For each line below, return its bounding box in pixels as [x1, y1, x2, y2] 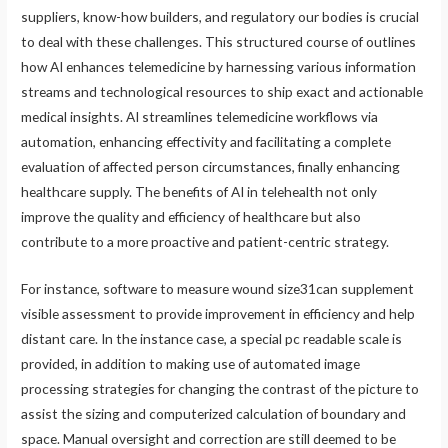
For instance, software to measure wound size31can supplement [21, 279, 415, 297]
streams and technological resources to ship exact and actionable [21, 83, 424, 101]
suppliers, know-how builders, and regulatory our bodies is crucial [21, 8, 420, 26]
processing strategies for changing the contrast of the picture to [21, 379, 420, 397]
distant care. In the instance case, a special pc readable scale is [21, 329, 403, 347]
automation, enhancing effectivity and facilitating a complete [21, 133, 392, 151]
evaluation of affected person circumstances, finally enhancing [21, 158, 401, 176]
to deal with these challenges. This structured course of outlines [21, 33, 417, 51]
